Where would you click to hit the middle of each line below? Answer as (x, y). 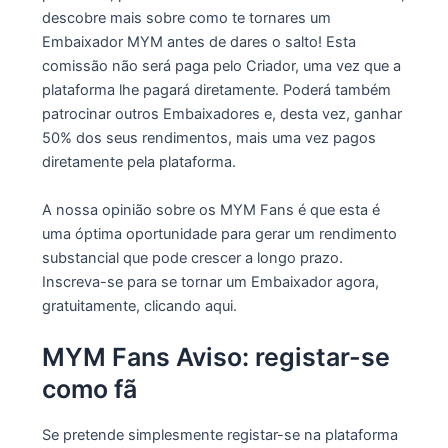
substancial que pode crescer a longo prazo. (192, 257)
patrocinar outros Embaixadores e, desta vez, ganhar (221, 114)
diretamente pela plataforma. (138, 162)
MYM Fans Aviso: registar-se (215, 357)
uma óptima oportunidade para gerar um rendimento (219, 233)
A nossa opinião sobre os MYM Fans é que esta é (210, 209)
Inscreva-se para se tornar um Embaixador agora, (210, 281)
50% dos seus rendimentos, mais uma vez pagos (208, 138)
